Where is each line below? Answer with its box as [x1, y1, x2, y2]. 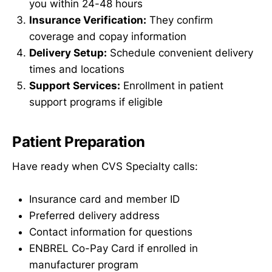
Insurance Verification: [29, 14, 146, 27]
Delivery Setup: [29, 47, 107, 59]
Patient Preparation [12, 133, 145, 151]
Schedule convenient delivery [107, 47, 253, 59]
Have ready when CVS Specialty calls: [12, 160, 198, 172]
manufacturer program [29, 258, 138, 271]
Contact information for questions [29, 225, 192, 238]
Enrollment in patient [120, 80, 223, 92]
